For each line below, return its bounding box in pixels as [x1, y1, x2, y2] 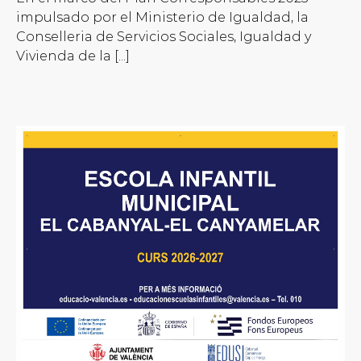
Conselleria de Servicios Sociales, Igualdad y [16, 28, 311, 44]
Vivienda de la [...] [16, 48, 130, 64]
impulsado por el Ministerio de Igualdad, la [16, 9, 309, 25]
